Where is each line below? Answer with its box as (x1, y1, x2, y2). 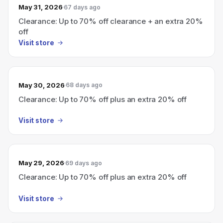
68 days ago (66, 81, 103, 89)
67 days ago (64, 3, 101, 11)
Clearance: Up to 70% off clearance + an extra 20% (18, 16, 203, 26)
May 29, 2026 (18, 159, 64, 167)
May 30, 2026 (18, 81, 65, 89)
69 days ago (65, 159, 103, 167)
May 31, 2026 (18, 3, 63, 11)
